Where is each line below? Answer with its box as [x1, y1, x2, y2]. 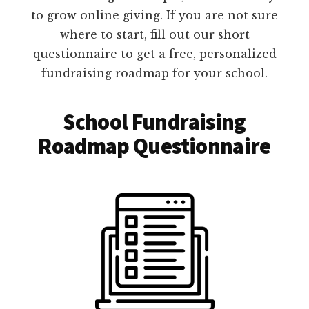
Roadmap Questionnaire [38, 132, 271, 160]
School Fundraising [63, 108, 246, 136]
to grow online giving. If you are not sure [31, 8, 278, 22]
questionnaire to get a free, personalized [32, 46, 277, 61]
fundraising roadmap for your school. [41, 66, 268, 80]
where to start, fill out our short [59, 27, 250, 41]
